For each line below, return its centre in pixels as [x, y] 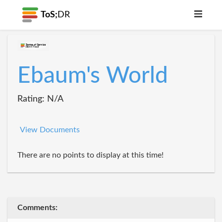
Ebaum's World [93, 76]
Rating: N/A [40, 99]
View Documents [50, 130]
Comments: [37, 207]
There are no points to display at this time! [90, 155]
